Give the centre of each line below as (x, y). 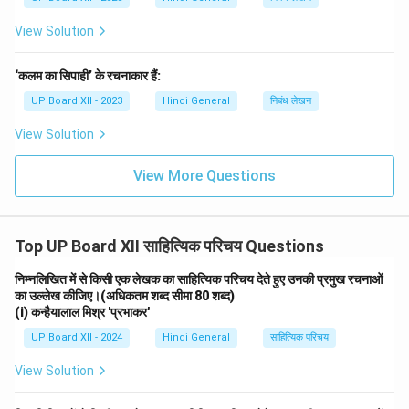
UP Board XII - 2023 (77, 101)
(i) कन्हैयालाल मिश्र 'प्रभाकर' (82, 312)
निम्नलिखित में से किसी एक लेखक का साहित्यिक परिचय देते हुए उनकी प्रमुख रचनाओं (199, 279)
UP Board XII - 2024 (77, 337)
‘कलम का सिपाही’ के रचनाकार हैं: (88, 76)
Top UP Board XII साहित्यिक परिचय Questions (169, 246)
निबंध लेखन (291, 101)
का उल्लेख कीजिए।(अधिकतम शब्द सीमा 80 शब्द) (125, 296)
